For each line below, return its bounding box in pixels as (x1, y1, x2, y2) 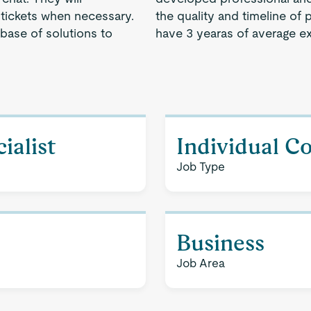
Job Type (176, 160, 225, 174)
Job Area (176, 256, 225, 270)
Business (176, 230, 264, 255)
